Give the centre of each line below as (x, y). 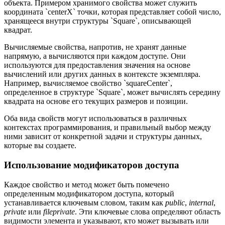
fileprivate (59, 211)
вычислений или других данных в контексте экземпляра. (102, 74)
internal (201, 202)
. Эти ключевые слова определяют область (148, 211)
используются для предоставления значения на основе (97, 65)
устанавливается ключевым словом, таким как (85, 202)
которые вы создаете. (40, 146)
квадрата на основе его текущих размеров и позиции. (96, 101)
